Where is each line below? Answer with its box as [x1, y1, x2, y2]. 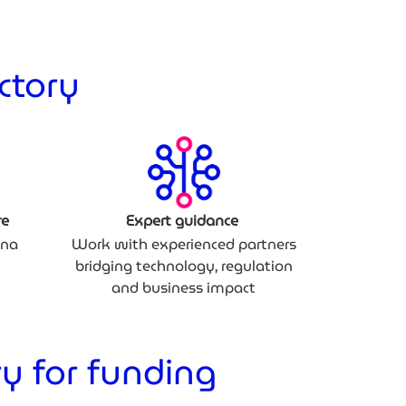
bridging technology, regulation [74, 254, 293, 277]
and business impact [111, 275, 256, 299]
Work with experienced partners [71, 232, 296, 256]
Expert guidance [125, 208, 242, 232]
